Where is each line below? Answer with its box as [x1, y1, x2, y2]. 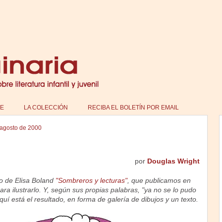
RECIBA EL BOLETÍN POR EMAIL [87, 104, 179, 111]
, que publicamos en [127, 176, 191, 184]
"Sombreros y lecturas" [55, 176, 127, 184]
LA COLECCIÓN [23, 104, 68, 111]
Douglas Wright [147, 157, 200, 165]
